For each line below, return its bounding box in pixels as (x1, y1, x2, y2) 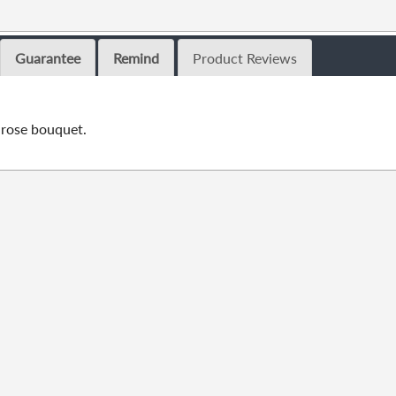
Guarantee (14, 49, 80, 67)
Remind (113, 49, 160, 67)
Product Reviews (192, 49, 297, 67)
